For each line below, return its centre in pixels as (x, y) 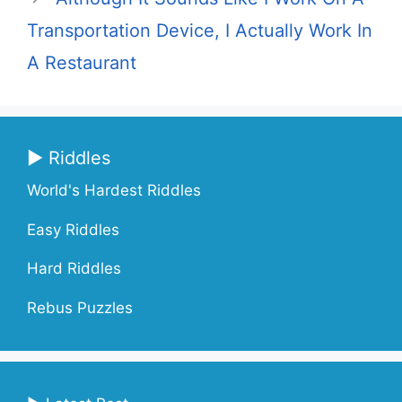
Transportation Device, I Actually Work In (200, 31)
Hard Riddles (74, 268)
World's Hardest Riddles (114, 190)
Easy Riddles (73, 229)
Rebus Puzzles (80, 307)
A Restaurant (82, 63)
